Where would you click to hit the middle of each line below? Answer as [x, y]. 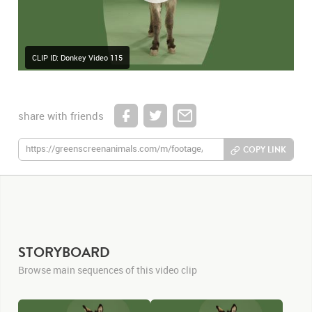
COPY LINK [264, 149]
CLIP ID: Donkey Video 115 [78, 57]
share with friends [61, 116]
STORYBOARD [64, 252]
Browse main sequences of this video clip [108, 270]
